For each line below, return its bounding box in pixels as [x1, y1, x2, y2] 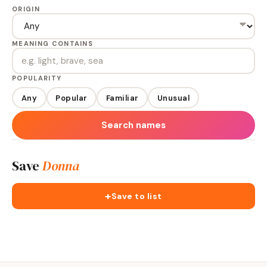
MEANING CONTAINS [12, 39, 94, 48]
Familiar [105, 92, 139, 103]
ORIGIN [12, 5, 40, 13]
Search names [101, 119, 166, 131]
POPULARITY [12, 74, 62, 82]
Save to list [111, 191, 162, 201]
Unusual [157, 92, 190, 103]
